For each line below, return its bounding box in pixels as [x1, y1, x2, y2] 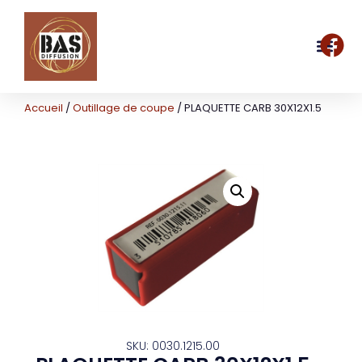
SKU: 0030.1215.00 [126, 337, 221, 354]
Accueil [24, 99, 63, 116]
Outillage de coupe [73, 99, 175, 116]
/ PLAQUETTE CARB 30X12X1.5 [175, 99, 322, 116]
